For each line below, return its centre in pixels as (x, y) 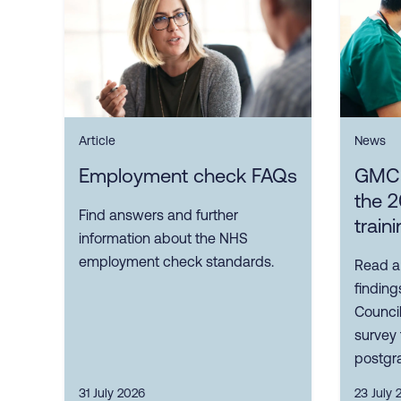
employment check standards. (176, 262)
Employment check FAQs (188, 176)
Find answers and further (158, 215)
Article (97, 141)
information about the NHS (163, 239)
